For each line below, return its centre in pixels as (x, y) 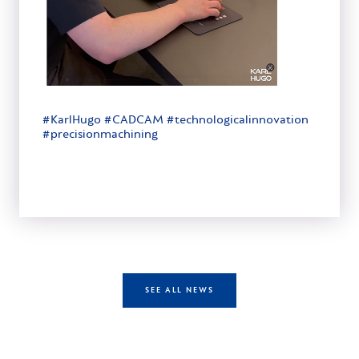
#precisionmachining (100, 134)
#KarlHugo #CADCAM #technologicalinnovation (175, 120)
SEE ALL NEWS (179, 290)
